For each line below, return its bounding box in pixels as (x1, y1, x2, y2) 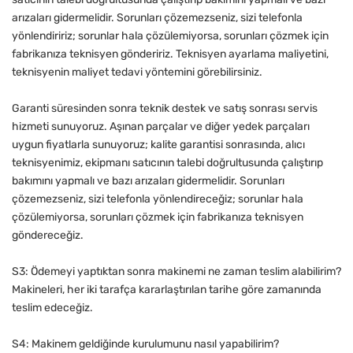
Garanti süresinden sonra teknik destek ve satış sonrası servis (12, 102, 318, 116)
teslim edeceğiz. (12, 301, 93, 315)
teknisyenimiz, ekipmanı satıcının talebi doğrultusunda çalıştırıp (12, 156, 323, 170)
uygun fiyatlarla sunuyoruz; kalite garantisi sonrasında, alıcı (12, 138, 305, 152)
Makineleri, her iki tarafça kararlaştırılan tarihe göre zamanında (12, 283, 321, 297)
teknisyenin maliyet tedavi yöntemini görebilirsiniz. (12, 65, 262, 80)
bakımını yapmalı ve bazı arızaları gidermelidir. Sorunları (12, 174, 284, 188)
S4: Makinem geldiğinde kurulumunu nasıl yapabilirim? (12, 337, 279, 351)
